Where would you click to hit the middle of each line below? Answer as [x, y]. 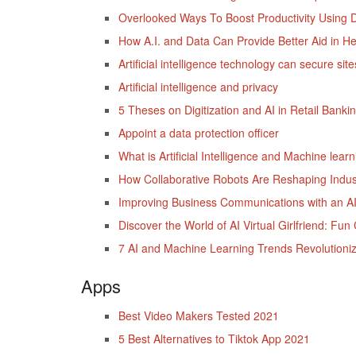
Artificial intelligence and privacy [198, 86]
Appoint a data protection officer [198, 132]
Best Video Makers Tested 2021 [198, 315]
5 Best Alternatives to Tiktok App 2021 [214, 338]
